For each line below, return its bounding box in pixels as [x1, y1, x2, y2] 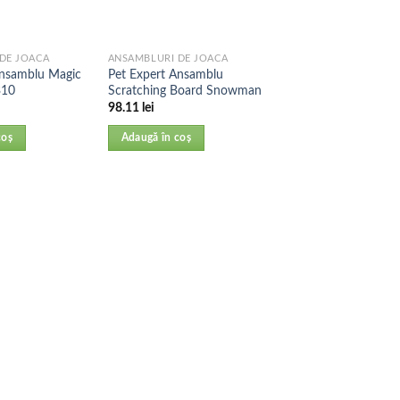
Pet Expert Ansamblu [107, 67, 223, 81]
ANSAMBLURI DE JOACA [107, 54, 229, 64]
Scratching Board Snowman [107, 83, 262, 97]
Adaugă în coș [121, 132, 192, 143]
